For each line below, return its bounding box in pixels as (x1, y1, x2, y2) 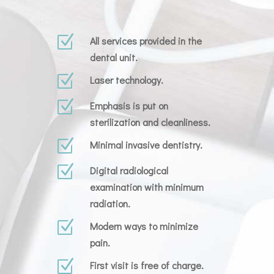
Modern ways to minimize (89, 220, 198, 232)
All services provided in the (89, 34, 202, 47)
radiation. (89, 197, 130, 210)
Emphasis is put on (89, 99, 168, 112)
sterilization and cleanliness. (89, 116, 210, 128)
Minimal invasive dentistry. (89, 138, 202, 151)
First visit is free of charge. (89, 259, 204, 272)
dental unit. (89, 51, 138, 64)
